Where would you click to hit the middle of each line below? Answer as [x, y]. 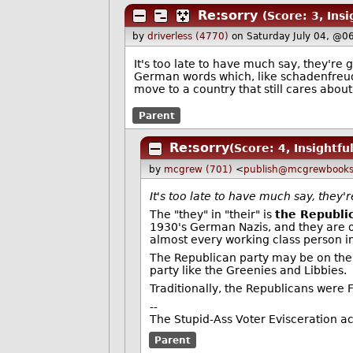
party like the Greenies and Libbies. [249, 271]
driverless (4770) [188, 37]
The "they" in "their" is [213, 215]
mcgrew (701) [198, 169]
